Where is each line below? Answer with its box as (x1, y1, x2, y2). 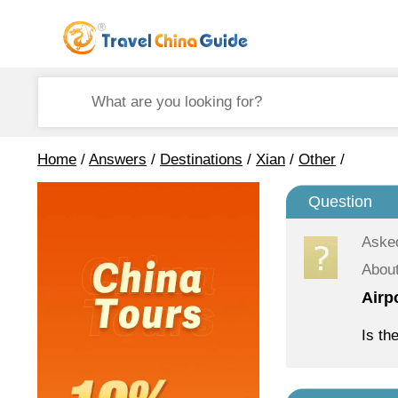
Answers (89, 151, 147, 168)
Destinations (160, 151, 243, 168)
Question (308, 193, 372, 211)
